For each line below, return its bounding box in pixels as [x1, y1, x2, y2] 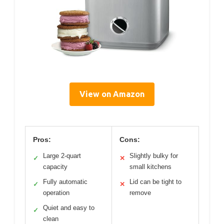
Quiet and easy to [43, 204, 94, 212]
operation [43, 189, 69, 197]
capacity [43, 163, 67, 171]
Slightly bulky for [129, 152, 178, 160]
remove [129, 189, 151, 197]
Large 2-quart [43, 152, 81, 160]
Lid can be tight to [129, 178, 181, 186]
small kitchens [129, 163, 171, 171]
